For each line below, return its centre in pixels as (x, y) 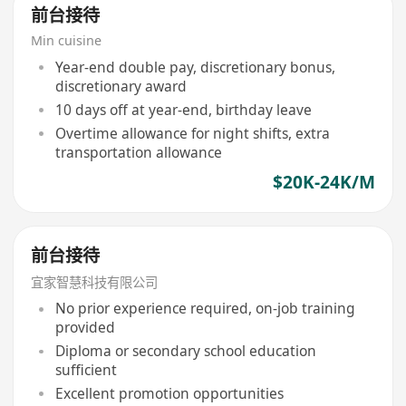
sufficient (86, 370)
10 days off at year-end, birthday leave (183, 109)
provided (85, 328)
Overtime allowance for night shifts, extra (192, 133)
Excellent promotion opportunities (169, 393)
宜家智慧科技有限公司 (95, 282)
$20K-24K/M (324, 183)
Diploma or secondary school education (185, 351)
